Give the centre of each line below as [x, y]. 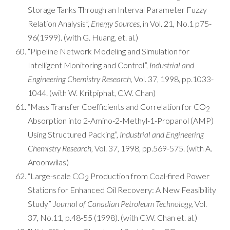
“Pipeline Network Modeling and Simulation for [109, 51]
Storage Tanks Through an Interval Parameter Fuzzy [117, 9]
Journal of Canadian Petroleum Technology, [123, 204]
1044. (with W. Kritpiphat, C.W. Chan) [92, 93]
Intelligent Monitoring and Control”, [89, 65]
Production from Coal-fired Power [149, 176]
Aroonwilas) [48, 162]
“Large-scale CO [56, 176]
